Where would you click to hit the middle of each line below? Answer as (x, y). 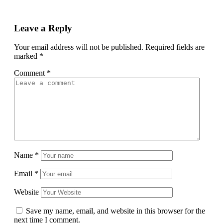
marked (27, 56)
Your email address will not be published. (79, 47)
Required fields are (175, 47)
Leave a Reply (43, 28)
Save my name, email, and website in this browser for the (115, 211)
